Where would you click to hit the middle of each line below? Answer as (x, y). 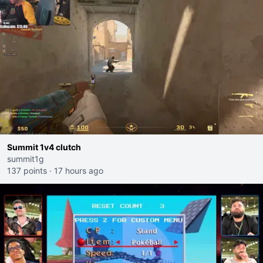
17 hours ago (79, 171)
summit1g (26, 159)
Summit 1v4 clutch (44, 147)
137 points (27, 171)
